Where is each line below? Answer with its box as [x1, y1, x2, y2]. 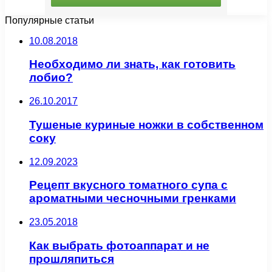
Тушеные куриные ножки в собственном [29, 118, 263, 131]
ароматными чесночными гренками [29, 192, 236, 205]
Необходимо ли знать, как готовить [29, 58, 236, 71]
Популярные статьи [5, 15, 94, 25]
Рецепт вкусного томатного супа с [29, 178, 228, 192]
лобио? [29, 71, 73, 84]
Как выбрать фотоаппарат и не [29, 239, 209, 252]
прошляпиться [29, 252, 114, 265]
